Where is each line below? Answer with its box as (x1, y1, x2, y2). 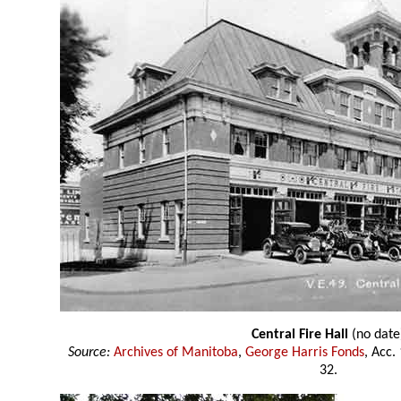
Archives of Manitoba (114, 346, 238, 361)
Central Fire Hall (252, 328, 348, 343)
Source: (68, 346, 110, 361)
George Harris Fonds (245, 346, 364, 361)
